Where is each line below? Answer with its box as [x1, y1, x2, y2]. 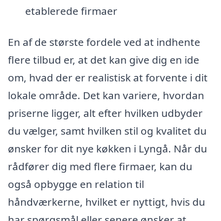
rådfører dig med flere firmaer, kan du [8, 159, 192, 174]
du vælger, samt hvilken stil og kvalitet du [8, 124, 207, 138]
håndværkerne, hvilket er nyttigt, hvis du [8, 195, 205, 209]
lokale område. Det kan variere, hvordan [8, 88, 204, 103]
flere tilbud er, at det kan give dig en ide [8, 53, 199, 67]
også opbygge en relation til [8, 177, 144, 191]
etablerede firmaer [25, 3, 117, 18]
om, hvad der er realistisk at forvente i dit [8, 71, 208, 85]
